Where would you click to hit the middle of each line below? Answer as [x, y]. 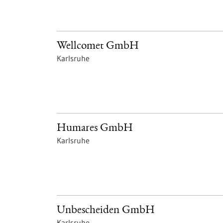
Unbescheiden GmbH [106, 211]
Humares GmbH [95, 129]
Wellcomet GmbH [98, 47]
